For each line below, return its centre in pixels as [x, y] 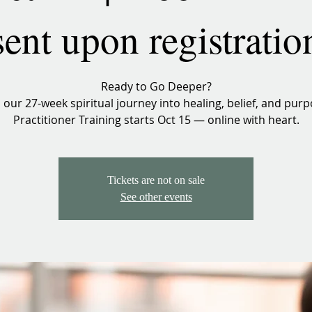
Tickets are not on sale [156, 180]
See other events [156, 197]
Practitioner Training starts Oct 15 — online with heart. [156, 120]
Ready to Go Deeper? [156, 86]
